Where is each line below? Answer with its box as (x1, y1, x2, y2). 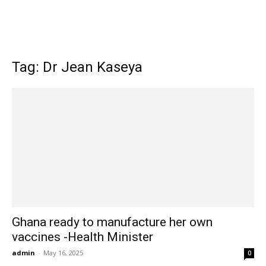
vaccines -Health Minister (12, 230, 153, 245)
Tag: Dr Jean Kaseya (12, 59, 142, 75)
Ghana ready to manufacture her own (12, 215, 213, 230)
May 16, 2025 (43, 248, 83, 258)
